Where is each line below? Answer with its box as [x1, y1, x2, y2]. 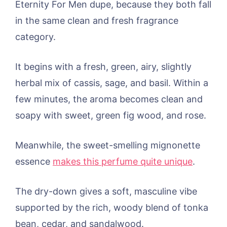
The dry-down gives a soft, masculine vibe [15, 186, 197, 197]
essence [15, 156, 53, 167]
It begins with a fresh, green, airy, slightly [15, 61, 192, 72]
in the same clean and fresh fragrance [15, 15, 178, 26]
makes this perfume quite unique [53, 156, 193, 167]
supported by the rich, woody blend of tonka [15, 202, 208, 213]
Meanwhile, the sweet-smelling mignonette [15, 140, 200, 151]
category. [15, 31, 56, 43]
